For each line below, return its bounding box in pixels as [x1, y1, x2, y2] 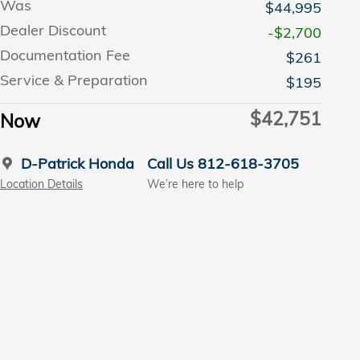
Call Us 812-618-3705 [147, 154, 299, 173]
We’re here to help [147, 177, 243, 190]
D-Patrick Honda [21, 154, 134, 173]
